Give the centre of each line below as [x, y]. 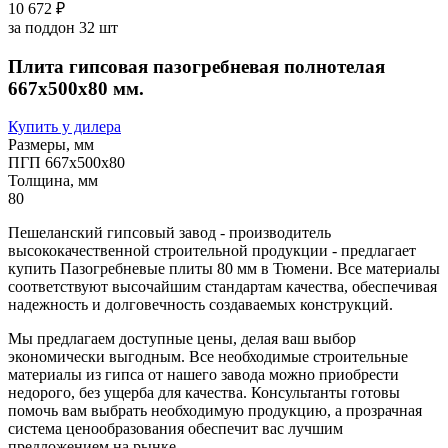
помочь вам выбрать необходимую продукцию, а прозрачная [215, 411]
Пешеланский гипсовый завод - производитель [169, 233]
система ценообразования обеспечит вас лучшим [175, 429]
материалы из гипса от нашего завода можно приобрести [203, 375]
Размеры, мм [51, 145]
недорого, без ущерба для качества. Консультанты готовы [204, 393]
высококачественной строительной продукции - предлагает [212, 251]
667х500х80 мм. [76, 88]
